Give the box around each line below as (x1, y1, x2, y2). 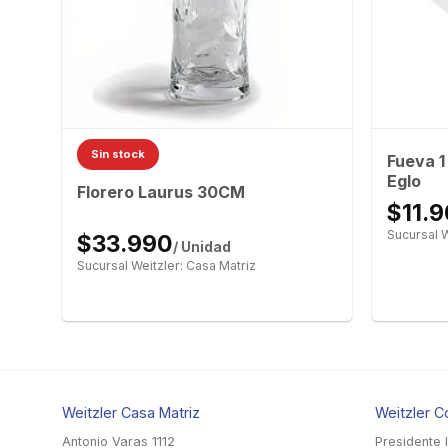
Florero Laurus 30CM (76, 182, 245, 203)
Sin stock (90, 147, 145, 162)
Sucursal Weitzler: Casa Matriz (76, 257, 256, 273)
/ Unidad (172, 238, 231, 255)
